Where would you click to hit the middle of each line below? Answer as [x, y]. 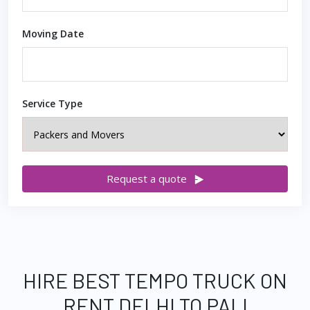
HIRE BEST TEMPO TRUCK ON [155, 280]
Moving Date [53, 34]
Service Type [52, 103]
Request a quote [146, 179]
